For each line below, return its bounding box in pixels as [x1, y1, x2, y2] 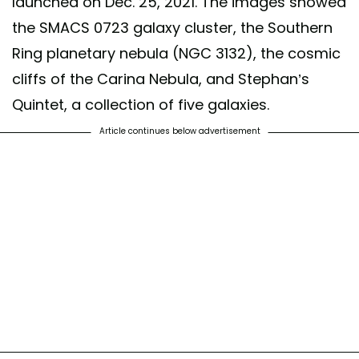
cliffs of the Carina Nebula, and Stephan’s [12, 69, 309, 90]
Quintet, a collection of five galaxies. [12, 95, 269, 115]
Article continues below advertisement [99, 125, 260, 138]
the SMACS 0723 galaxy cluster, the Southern [12, 18, 333, 38]
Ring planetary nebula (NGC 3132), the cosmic [12, 43, 341, 64]
